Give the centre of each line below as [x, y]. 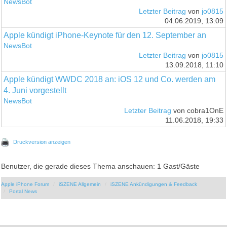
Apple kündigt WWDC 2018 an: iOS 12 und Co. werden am [110, 79]
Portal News [23, 191]
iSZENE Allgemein [80, 184]
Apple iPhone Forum [25, 184]
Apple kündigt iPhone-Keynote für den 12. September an [105, 35]
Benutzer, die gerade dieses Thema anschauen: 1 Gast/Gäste [101, 166]
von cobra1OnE [197, 110]
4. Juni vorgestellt [35, 90]
